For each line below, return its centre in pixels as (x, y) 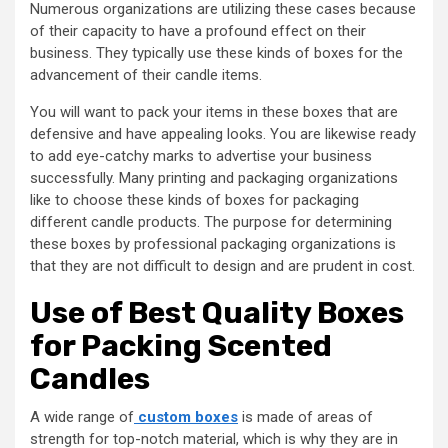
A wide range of (82, 417)
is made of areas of (305, 417)
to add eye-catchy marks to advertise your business (201, 156)
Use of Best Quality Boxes (217, 313)
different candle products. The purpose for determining (211, 222)
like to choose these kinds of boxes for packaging (194, 200)
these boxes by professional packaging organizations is (213, 244)
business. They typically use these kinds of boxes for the (216, 53)
